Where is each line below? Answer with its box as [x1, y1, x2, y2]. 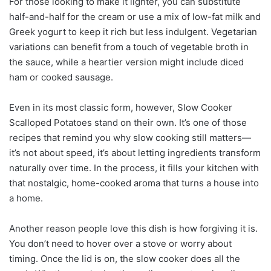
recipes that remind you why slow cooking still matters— [9, 131, 251, 143]
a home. [9, 192, 43, 204]
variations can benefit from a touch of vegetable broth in [9, 41, 249, 53]
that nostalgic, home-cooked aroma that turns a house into [9, 177, 259, 189]
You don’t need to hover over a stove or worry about [9, 237, 232, 249]
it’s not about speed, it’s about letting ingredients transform [9, 146, 261, 158]
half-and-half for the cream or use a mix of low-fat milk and [9, 10, 261, 22]
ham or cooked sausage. [9, 71, 113, 83]
